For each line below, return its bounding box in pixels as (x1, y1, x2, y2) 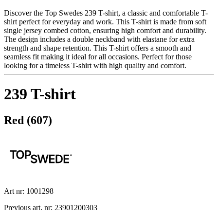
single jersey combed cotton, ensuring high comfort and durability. (4, 26, 206, 35)
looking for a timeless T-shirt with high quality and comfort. (4, 61, 186, 70)
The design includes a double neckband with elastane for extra (4, 35, 195, 43)
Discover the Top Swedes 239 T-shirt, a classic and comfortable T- (4, 8, 208, 17)
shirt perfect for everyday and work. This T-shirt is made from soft (4, 17, 206, 26)
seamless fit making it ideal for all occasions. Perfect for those (4, 52, 192, 61)
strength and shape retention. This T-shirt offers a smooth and (4, 43, 191, 52)
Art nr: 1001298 (4, 186, 54, 195)
